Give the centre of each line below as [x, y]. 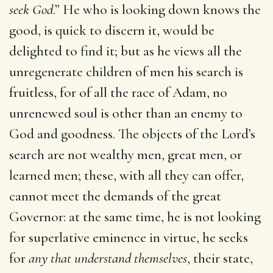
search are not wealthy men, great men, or [126, 154]
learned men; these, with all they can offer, [126, 175]
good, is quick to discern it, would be [112, 30]
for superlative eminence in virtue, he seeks [129, 237]
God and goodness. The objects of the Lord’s [132, 134]
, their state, [220, 258]
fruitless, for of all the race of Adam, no [118, 92]
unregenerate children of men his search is [126, 72]
